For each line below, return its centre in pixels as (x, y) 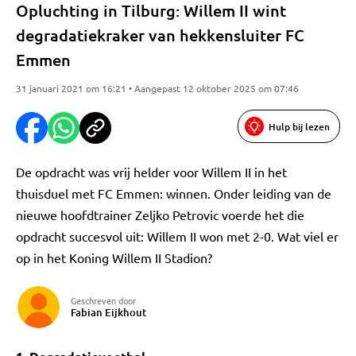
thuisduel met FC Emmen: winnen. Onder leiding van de (174, 193)
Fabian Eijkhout (108, 312)
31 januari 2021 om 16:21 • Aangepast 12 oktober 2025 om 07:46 (157, 88)
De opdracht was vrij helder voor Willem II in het (151, 172)
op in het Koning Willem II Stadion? (114, 257)
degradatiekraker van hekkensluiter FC (160, 35)
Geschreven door (103, 300)
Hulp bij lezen (299, 126)
